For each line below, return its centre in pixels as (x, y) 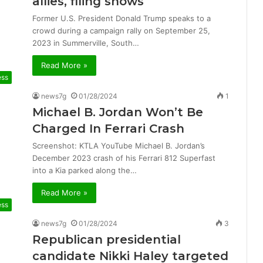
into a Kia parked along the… (85, 170)
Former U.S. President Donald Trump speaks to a (122, 18)
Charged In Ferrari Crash (108, 129)
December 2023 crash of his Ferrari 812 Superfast (124, 158)
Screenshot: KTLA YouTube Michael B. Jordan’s (119, 146)
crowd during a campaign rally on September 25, (121, 31)
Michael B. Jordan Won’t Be (118, 112)
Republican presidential (107, 240)
